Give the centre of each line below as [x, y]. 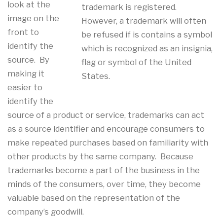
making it [26, 73]
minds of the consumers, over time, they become [104, 184]
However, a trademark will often [144, 21]
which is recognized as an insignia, [147, 49]
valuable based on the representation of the [94, 198]
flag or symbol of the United [136, 62]
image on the [33, 18]
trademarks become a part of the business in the [104, 170]
